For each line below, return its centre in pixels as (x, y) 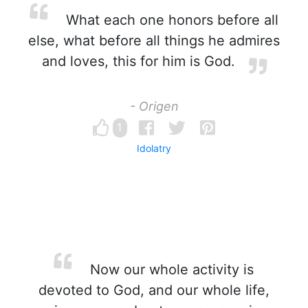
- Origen (154, 106)
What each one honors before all (170, 20)
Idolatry (154, 148)
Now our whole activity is (170, 269)
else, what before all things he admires (154, 41)
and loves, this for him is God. (138, 61)
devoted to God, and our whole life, (154, 290)
